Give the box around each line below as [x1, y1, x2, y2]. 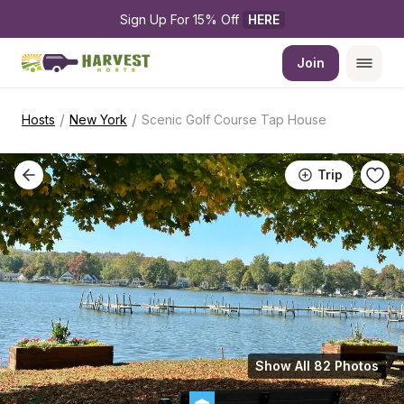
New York [69, 112, 127, 127]
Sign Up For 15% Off [119, 12, 243, 27]
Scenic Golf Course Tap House [142, 112, 326, 127]
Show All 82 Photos [255, 358, 379, 373]
